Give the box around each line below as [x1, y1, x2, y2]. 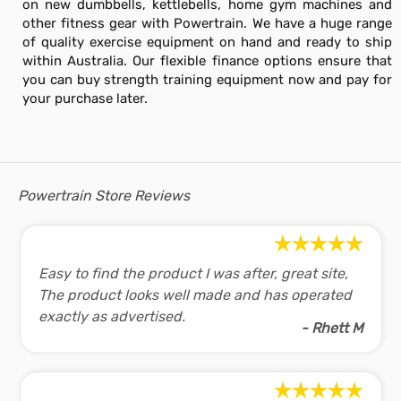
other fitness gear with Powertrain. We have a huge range [22, 15, 392, 31]
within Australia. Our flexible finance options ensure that [22, 53, 392, 69]
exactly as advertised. [38, 308, 185, 325]
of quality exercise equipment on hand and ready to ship [22, 34, 392, 50]
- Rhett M [300, 320, 363, 337]
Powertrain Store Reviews [18, 187, 190, 204]
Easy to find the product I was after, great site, [38, 265, 348, 282]
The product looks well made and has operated [38, 286, 352, 303]
